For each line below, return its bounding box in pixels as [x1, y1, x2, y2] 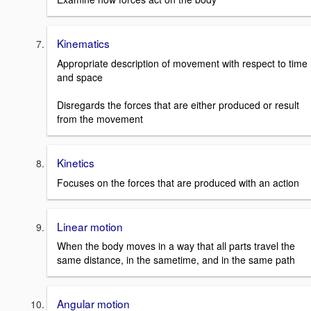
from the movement [57, 111, 143, 126]
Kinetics [57, 154, 94, 170]
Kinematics [57, 35, 110, 51]
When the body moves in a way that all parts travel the [57, 239, 295, 253]
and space [57, 69, 103, 84]
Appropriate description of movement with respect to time [57, 56, 308, 70]
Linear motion [57, 218, 123, 234]
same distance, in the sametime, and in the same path [57, 253, 295, 267]
